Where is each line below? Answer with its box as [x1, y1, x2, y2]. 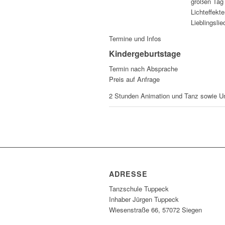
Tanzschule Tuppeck [109, 183, 169, 193]
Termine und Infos [109, 34, 161, 44]
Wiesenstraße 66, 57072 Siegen [109, 204, 202, 214]
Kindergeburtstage [109, 48, 181, 60]
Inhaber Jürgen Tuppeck [109, 194, 179, 204]
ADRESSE [109, 168, 148, 179]
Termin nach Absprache [109, 64, 178, 74]
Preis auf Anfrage [109, 74, 160, 84]
